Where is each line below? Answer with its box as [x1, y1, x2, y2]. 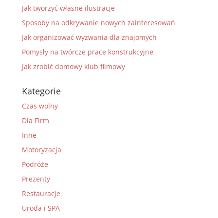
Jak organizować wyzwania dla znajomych [21, 33, 157, 42]
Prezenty [21, 174, 50, 183]
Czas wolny [21, 101, 58, 110]
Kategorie [21, 85, 61, 97]
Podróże [21, 160, 48, 169]
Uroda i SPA [21, 203, 60, 213]
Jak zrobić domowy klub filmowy [21, 62, 125, 71]
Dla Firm [21, 116, 49, 125]
